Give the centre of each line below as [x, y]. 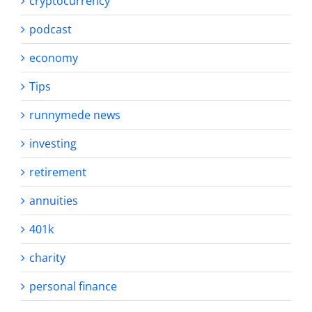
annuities [54, 200]
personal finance [73, 286]
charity [47, 257]
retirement [58, 172]
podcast [50, 29]
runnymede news [75, 115]
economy [54, 57]
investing [53, 143]
